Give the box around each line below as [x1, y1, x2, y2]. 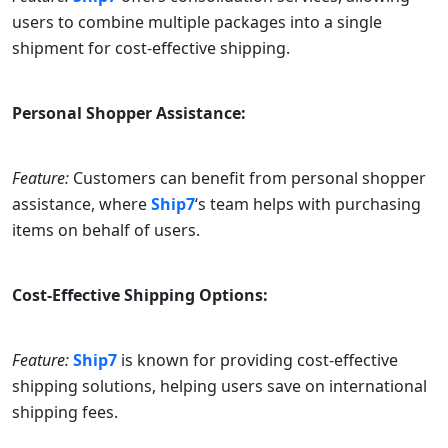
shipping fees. [12, 401, 118, 424]
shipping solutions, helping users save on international [12, 375, 427, 398]
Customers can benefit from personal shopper [69, 167, 426, 190]
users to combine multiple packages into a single [12, 11, 382, 34]
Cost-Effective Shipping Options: [12, 284, 268, 307]
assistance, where [12, 193, 151, 216]
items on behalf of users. [12, 219, 200, 242]
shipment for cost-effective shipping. [12, 37, 290, 60]
